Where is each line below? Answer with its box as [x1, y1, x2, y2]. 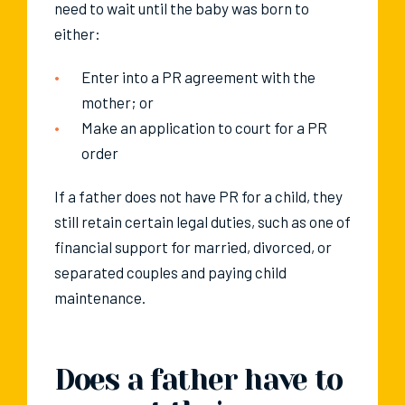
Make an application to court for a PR [81, 118, 327, 137]
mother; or [81, 93, 154, 112]
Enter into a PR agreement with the [81, 68, 316, 87]
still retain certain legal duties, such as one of [54, 212, 351, 231]
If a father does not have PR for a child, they [54, 187, 343, 206]
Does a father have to [54, 363, 344, 398]
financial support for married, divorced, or [54, 238, 332, 257]
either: [54, 24, 100, 43]
